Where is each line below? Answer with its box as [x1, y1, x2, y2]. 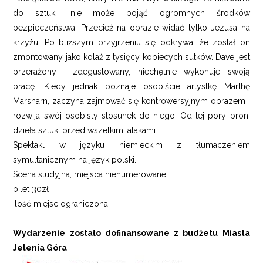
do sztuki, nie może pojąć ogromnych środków [13, 8, 250, 18]
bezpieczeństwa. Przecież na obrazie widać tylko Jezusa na [13, 23, 250, 32]
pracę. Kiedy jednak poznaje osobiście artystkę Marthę [13, 82, 250, 91]
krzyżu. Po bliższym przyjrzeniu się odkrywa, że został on [13, 38, 250, 47]
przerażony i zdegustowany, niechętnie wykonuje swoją [13, 67, 250, 76]
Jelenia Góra [13, 243, 68, 252]
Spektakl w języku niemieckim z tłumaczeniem [13, 140, 250, 150]
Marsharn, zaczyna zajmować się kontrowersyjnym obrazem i [13, 96, 250, 106]
